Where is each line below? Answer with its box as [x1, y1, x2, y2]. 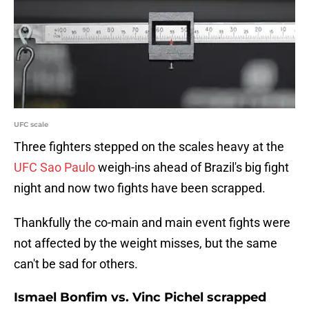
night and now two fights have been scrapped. [14, 181, 266, 196]
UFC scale [14, 120, 48, 130]
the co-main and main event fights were [74, 215, 290, 230]
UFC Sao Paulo [14, 160, 95, 175]
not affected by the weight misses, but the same [14, 236, 277, 251]
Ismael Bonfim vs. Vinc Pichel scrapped [14, 290, 266, 306]
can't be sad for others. [14, 257, 138, 272]
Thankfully [14, 215, 74, 230]
